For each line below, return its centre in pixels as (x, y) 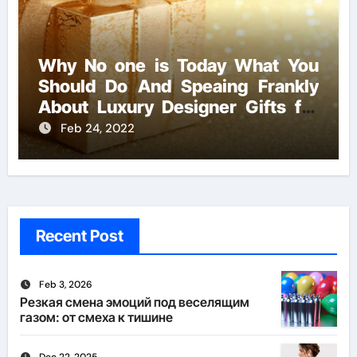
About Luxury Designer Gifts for (178, 107)
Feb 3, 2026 (65, 285)
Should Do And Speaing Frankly (178, 86)
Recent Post (79, 236)
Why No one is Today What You (178, 66)
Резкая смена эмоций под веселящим (134, 302)
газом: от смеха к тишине (96, 318)
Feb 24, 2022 (97, 129)
